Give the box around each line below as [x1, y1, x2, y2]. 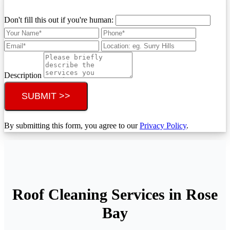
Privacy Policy [140, 121, 186, 130]
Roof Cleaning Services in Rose [12, 186, 218, 203]
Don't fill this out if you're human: [4, 15, 116, 24]
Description [4, 70, 44, 80]
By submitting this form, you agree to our [4, 121, 140, 130]
